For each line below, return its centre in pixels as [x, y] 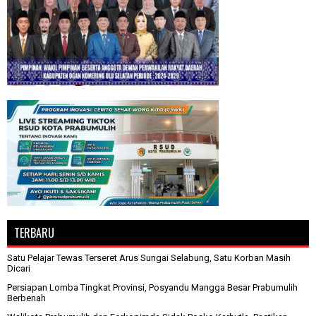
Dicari [19, 268]
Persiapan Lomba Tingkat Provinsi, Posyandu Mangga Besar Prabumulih [152, 287]
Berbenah [26, 298]
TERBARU [34, 232]
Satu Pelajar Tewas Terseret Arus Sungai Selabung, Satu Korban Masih [149, 257]
